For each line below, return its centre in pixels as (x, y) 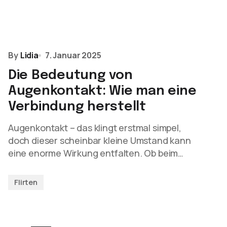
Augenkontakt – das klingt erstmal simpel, (95, 128)
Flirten (26, 182)
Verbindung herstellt (77, 107)
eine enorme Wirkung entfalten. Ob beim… (96, 153)
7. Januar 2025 (73, 55)
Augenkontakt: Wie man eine (102, 91)
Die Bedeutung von (70, 75)
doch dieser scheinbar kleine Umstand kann (100, 140)
